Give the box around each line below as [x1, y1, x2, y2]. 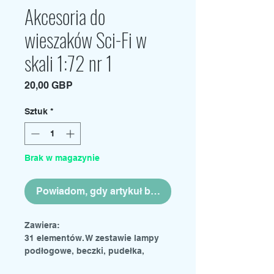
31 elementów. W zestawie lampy [24, 233, 159, 243]
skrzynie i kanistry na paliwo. [24, 259, 146, 268]
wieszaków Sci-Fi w [24, 25, 147, 54]
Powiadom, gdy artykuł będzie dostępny [35, 185, 221, 197]
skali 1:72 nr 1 [24, 48, 113, 77]
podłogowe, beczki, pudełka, [24, 246, 144, 256]
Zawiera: [24, 220, 60, 230]
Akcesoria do [24, 2, 105, 31]
